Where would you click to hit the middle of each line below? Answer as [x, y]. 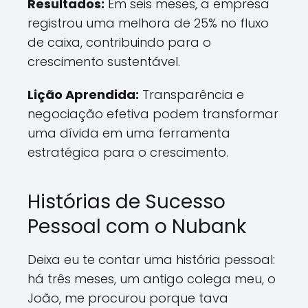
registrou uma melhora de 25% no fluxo [148, 23]
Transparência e [191, 95]
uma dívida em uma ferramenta [129, 133]
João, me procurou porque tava [128, 298]
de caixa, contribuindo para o [119, 42]
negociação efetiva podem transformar [153, 114]
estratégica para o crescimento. [128, 152]
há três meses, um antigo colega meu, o [152, 279]
